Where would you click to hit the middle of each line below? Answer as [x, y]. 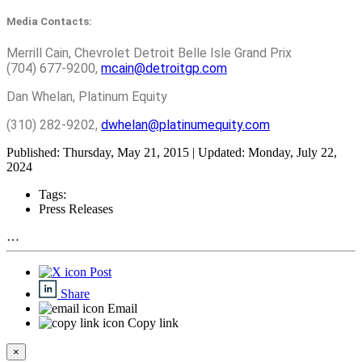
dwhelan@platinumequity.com [185, 124]
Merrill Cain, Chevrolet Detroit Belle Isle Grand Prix [149, 53]
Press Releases [76, 208]
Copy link [152, 322]
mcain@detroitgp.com [164, 68]
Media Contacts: [66, 21]
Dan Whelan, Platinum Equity [87, 96]
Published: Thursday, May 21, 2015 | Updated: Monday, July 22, [172, 152]
